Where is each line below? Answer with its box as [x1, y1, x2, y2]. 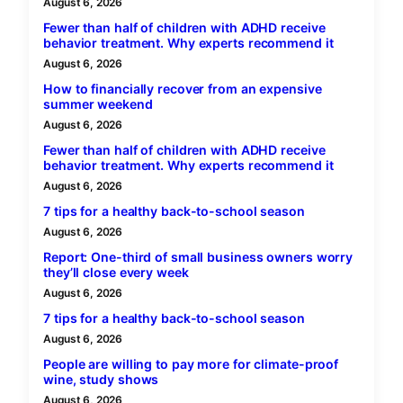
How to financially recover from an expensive [43, 80, 322, 96]
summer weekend [43, 95, 153, 112]
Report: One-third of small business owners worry [43, 248, 354, 264]
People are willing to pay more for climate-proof [43, 355, 339, 372]
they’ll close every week [43, 264, 189, 280]
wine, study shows [43, 371, 159, 387]
